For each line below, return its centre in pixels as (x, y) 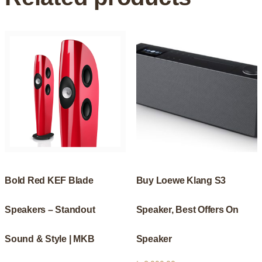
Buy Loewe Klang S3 (181, 181)
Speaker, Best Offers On (187, 210)
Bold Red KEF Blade (49, 181)
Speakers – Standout (50, 210)
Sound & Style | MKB (50, 239)
